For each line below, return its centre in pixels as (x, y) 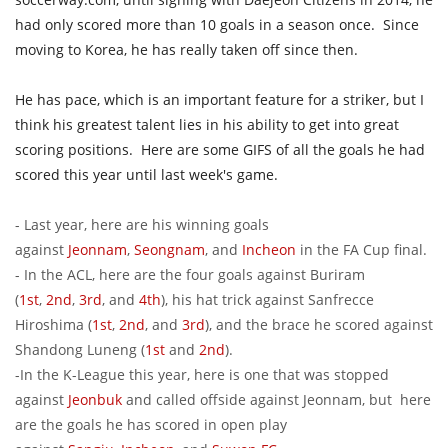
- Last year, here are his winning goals (142, 225)
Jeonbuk (95, 400)
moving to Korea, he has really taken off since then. (190, 50)
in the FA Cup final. (363, 250)
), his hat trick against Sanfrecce (267, 300)
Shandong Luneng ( (80, 350)
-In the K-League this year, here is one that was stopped (202, 375)
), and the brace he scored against (319, 325)
